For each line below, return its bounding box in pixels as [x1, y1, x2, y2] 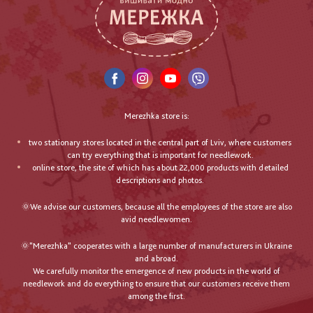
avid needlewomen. [121, 214, 192, 225]
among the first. [128, 291, 185, 302]
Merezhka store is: [124, 111, 189, 122]
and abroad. [135, 254, 178, 264]
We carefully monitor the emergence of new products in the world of [33, 266, 280, 277]
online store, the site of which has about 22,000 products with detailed [31, 163, 289, 173]
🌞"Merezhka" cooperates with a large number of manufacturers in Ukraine [21, 241, 292, 252]
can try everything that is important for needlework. [66, 150, 254, 161]
